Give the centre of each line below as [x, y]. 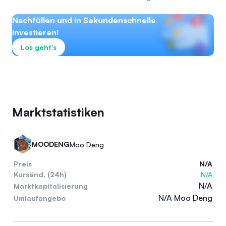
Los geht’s [39, 47]
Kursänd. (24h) [40, 174]
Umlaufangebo [40, 198]
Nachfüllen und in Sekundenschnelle [84, 20]
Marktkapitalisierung [51, 186]
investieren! [36, 32]
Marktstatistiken [58, 112]
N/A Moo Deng [185, 198]
